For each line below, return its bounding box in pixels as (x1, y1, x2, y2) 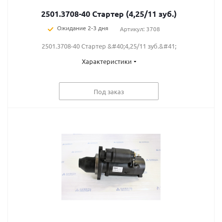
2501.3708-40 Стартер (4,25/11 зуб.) (41, 8, 177, 19)
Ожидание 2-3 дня (56, 24, 109, 32)
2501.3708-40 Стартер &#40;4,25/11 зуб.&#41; (42, 42, 176, 50)
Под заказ (94, 87, 124, 96)
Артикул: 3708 (119, 25, 160, 33)
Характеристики (81, 57, 132, 65)
